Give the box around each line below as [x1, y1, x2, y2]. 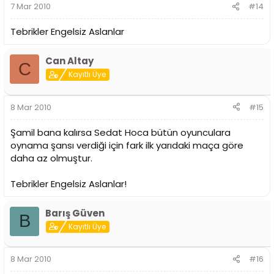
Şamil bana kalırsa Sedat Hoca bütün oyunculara [10, 125, 231, 139]
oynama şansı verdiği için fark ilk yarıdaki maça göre [10, 138, 243, 152]
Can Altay [45, 54, 94, 68]
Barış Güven [45, 206, 105, 220]
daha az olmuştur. [10, 151, 92, 165]
